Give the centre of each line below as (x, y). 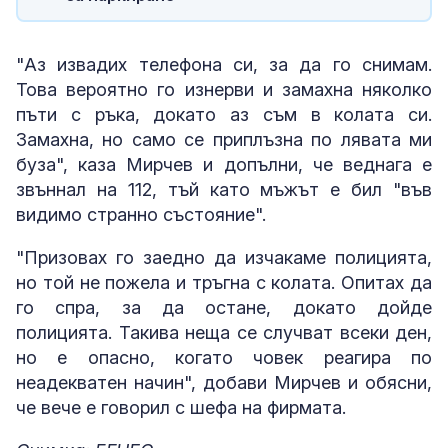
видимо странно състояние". (143, 214)
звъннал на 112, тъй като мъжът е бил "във (224, 189)
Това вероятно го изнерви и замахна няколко (224, 89)
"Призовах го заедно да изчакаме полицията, (224, 257)
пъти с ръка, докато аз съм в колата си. (224, 114)
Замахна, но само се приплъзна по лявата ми (224, 139)
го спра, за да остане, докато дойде (224, 307)
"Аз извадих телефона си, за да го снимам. (224, 64)
